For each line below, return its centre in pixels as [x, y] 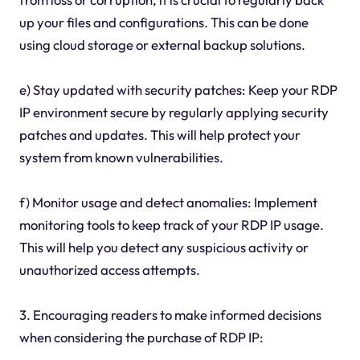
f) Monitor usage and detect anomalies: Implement [168, 202]
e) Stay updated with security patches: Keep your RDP [178, 89]
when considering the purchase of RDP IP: [141, 337]
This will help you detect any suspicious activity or [164, 247]
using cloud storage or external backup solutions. [162, 44]
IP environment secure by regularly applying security [174, 112]
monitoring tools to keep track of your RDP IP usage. [171, 224]
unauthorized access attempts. [109, 269]
